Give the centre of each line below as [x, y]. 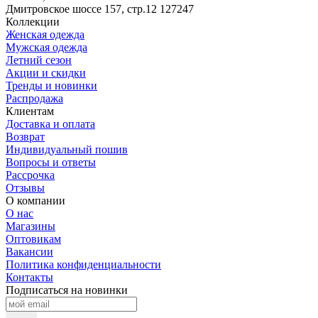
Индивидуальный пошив [67, 150]
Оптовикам [33, 239]
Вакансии [29, 252]
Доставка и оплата [50, 124]
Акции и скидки [46, 73]
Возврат [25, 137]
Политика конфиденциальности [83, 265]
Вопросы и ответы [51, 163]
